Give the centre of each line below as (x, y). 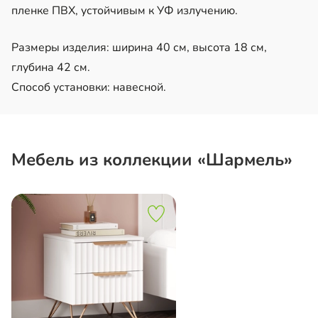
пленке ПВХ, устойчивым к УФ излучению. (125, 10)
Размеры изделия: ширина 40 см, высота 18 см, (139, 47)
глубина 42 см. (51, 67)
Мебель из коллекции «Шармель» (152, 159)
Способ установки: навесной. (89, 87)
